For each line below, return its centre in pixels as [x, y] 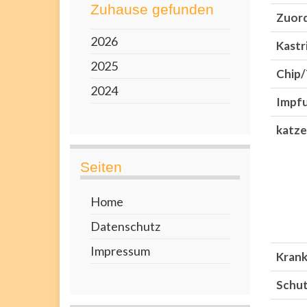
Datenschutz [125, 226]
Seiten [101, 167]
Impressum [120, 251]
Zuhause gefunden [152, 9]
